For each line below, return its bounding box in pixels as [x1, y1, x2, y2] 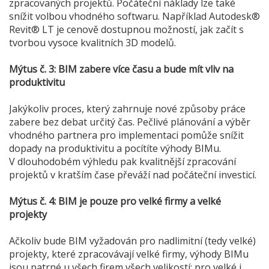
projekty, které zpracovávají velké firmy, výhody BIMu [9, 247, 249, 261]
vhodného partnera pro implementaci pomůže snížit [9, 128, 244, 142]
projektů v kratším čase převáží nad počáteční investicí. [9, 168, 256, 182]
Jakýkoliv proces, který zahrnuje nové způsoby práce [9, 102, 246, 116]
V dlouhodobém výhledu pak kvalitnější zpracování [9, 155, 236, 169]
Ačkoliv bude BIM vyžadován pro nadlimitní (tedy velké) [9, 234, 256, 248]
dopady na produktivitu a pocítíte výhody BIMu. [9, 142, 221, 156]
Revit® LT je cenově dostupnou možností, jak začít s [9, 23, 244, 37]
